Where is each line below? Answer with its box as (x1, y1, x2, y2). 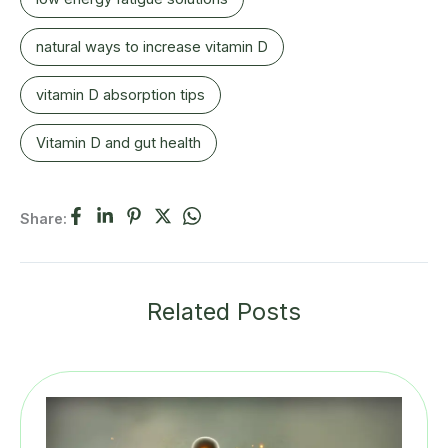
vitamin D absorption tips (36, 86, 205, 105)
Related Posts (147, 296, 301, 326)
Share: (20, 210, 67, 229)
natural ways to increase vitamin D (36, 38, 268, 57)
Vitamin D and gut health (36, 134, 201, 153)
